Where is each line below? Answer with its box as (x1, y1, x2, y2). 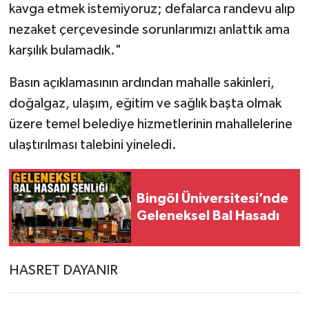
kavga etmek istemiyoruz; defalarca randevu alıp (8, 1, 295, 16)
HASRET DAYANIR (8, 263, 118, 277)
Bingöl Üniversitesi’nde (137, 191, 288, 206)
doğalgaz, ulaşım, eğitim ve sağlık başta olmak (8, 96, 281, 110)
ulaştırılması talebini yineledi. (8, 137, 177, 152)
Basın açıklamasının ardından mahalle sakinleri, (8, 75, 275, 90)
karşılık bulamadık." (8, 43, 121, 57)
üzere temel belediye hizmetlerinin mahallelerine (8, 117, 292, 131)
